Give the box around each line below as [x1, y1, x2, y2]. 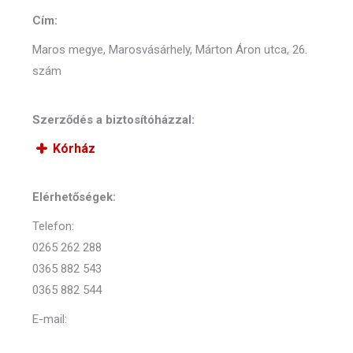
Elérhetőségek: [32, 190, 116, 204]
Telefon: [32, 219, 74, 233]
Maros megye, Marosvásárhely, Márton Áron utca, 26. [32, 43, 307, 57]
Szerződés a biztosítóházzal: [32, 113, 195, 127]
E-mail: [32, 312, 67, 326]
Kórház [50, 141, 96, 156]
